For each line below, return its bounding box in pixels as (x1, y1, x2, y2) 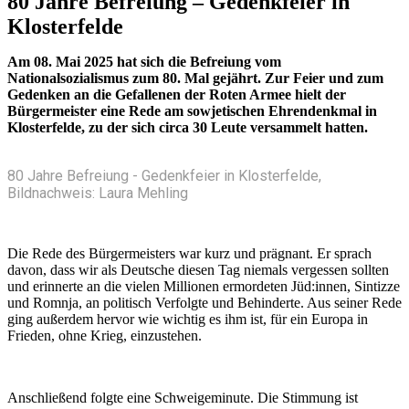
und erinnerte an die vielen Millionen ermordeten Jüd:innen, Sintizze (7, 278, 400, 295)
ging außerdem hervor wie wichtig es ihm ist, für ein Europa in (7, 311, 368, 328)
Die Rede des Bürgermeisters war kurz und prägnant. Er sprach (7, 246, 372, 262)
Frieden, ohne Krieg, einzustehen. (7, 328, 202, 344)
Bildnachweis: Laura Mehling (7, 184, 188, 203)
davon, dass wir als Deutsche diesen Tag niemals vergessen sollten (7, 262, 389, 278)
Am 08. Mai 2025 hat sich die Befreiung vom (7, 54, 281, 70)
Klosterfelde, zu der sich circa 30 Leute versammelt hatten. (7, 120, 368, 136)
